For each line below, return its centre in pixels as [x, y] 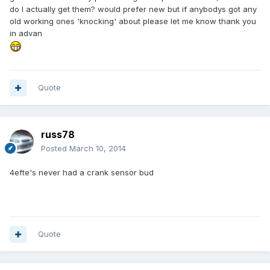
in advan [26, 33]
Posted [55, 149]
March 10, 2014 [98, 149]
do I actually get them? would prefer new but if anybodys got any [133, 9]
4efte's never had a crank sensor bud [82, 173]
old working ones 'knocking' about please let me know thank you [133, 21]
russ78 [58, 135]
